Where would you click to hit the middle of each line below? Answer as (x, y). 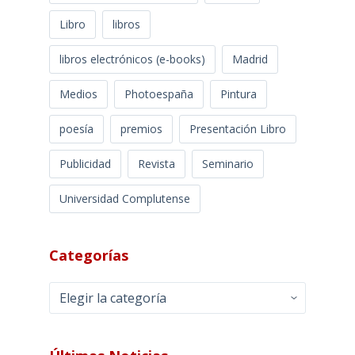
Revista (156, 163)
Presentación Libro (237, 128)
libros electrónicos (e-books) (132, 59)
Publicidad (85, 163)
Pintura (238, 94)
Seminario (227, 163)
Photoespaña (158, 94)
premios (141, 128)
